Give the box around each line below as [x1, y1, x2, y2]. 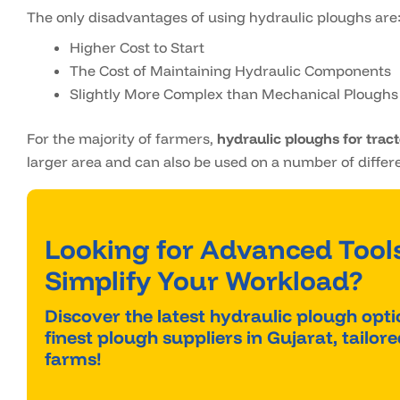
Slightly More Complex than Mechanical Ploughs [70, 85, 398, 104]
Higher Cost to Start [70, 38, 204, 57]
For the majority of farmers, [27, 129, 217, 148]
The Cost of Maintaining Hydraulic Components [70, 62, 391, 80]
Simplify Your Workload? [45, 263, 362, 298]
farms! [45, 347, 102, 371]
